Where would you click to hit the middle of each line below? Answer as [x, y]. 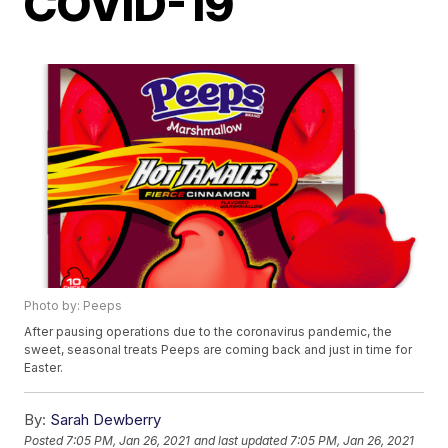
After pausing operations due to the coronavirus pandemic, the [208, 332]
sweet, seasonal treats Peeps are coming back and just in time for [218, 350]
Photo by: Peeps [73, 306]
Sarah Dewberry [106, 420]
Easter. [44, 368]
